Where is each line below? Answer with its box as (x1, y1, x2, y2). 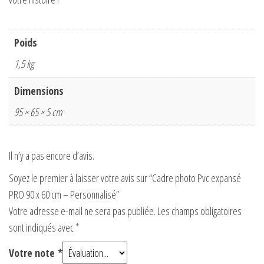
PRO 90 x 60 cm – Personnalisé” (9, 187, 119, 202)
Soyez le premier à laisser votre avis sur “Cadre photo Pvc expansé (9, 171, 241, 186)
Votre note (9, 246, 58, 260)
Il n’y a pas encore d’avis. (9, 148, 94, 163)
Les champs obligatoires (157, 204, 242, 219)
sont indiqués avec (9, 220, 75, 235)
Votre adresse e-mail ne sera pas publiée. (9, 204, 156, 219)
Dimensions (14, 84, 64, 98)
